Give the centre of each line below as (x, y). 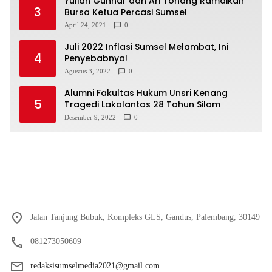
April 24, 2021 (85, 25)
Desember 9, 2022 (90, 117)
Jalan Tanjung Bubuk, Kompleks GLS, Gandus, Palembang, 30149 (145, 217)
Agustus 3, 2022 (87, 71)
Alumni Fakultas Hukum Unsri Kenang (146, 93)
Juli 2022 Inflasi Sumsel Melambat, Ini (146, 47)
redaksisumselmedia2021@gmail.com (95, 266)
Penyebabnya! (96, 59)
